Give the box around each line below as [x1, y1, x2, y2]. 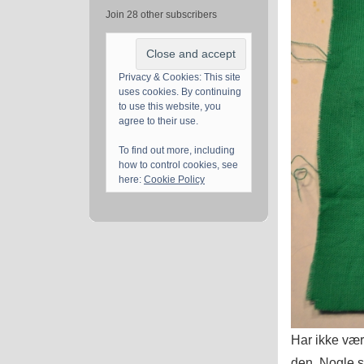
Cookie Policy [144, 174, 205, 186]
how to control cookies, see [119, 159, 238, 171]
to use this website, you [119, 101, 221, 113]
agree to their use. [119, 115, 198, 128]
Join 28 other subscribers [106, 9, 217, 21]
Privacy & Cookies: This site [119, 71, 240, 84]
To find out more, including [119, 145, 235, 157]
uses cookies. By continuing [119, 86, 241, 98]
